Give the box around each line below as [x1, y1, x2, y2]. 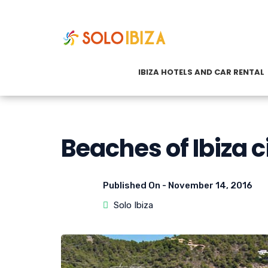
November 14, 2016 [168, 180, 252, 191]
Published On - [103, 180, 168, 191]
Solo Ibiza [114, 200, 153, 211]
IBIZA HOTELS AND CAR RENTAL [138, 66, 264, 78]
